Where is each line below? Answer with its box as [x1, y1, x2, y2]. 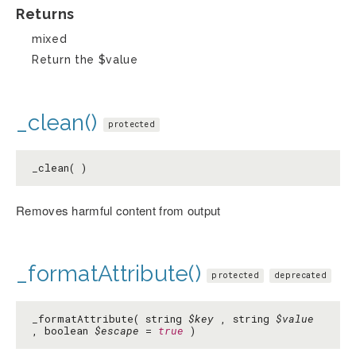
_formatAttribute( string [32, 311, 188, 326]
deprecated [274, 269, 327, 281]
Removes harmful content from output [16, 201, 221, 219]
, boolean [32, 323, 95, 338]
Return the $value [32, 52, 138, 66]
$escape [95, 323, 139, 338]
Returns [16, 5, 75, 22]
